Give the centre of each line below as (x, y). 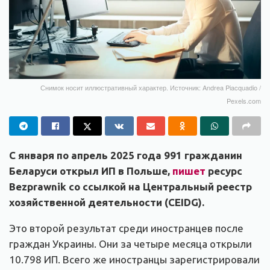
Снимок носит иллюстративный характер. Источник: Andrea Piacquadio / (151, 87)
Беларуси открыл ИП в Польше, (91, 171)
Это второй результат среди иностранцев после (126, 228)
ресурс (224, 171)
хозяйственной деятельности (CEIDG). (107, 202)
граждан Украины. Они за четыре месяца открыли (130, 243)
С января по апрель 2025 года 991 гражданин (126, 155)
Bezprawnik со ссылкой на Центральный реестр (130, 186)
